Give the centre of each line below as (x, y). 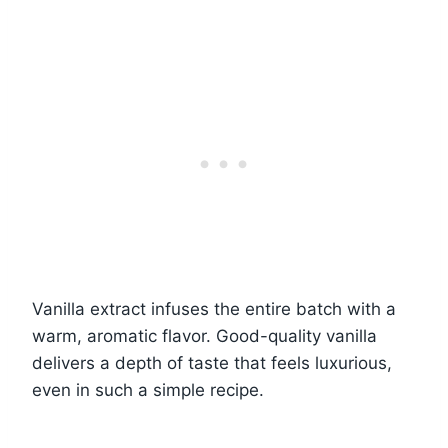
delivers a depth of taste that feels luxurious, (212, 362)
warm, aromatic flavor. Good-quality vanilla (204, 335)
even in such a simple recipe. (148, 389)
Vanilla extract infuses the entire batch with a (214, 308)
